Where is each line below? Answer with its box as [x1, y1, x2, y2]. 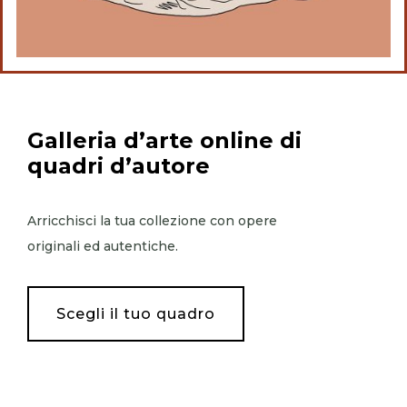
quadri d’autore [27, 152, 210, 179]
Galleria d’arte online [27, 126, 273, 154]
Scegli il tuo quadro [56, 304, 215, 323]
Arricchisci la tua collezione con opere [27, 212, 277, 229]
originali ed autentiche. [27, 237, 178, 254]
